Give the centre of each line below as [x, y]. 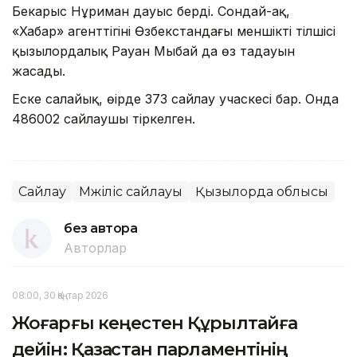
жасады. [39, 71]
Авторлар [95, 247]
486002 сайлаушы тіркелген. [104, 118]
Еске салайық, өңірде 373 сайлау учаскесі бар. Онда [175, 98]
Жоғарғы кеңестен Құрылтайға [155, 323]
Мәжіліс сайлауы [131, 191]
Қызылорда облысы [262, 191]
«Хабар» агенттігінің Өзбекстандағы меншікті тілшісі [174, 31]
